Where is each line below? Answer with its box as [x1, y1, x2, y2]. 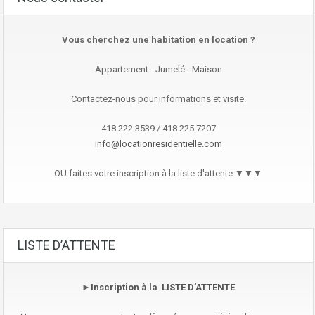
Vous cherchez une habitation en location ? [61, 34, 255, 45]
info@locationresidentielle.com [94, 138, 222, 149]
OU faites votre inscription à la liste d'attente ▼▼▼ [54, 167, 262, 179]
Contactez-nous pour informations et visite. [70, 93, 246, 104]
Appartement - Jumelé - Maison [94, 63, 222, 75]
